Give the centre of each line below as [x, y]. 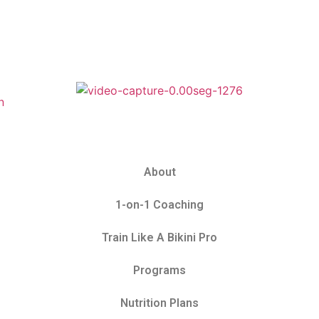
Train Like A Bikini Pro [159, 238]
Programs [159, 271]
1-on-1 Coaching [159, 205]
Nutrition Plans [159, 303]
